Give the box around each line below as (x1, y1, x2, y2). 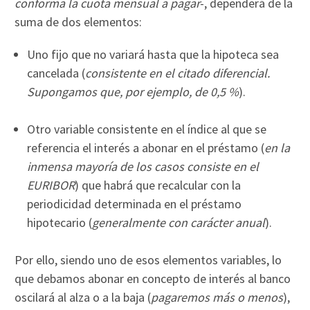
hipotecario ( (27, 215, 93, 231)
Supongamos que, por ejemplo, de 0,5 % (27, 84, 239, 100)
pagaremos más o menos (151, 289, 284, 306)
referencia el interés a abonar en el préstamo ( (27, 140, 265, 156)
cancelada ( (27, 65, 86, 82)
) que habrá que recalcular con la (75, 177, 241, 194)
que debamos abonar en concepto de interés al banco (15, 271, 291, 287)
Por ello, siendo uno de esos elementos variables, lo (15, 252, 282, 268)
